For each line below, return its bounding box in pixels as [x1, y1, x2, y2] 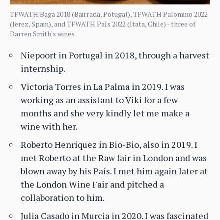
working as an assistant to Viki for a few [21, 94, 178, 106]
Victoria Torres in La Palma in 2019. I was [21, 81, 185, 93]
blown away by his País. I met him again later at [21, 165, 208, 177]
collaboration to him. [21, 192, 105, 204]
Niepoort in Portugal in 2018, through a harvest [21, 49, 209, 61]
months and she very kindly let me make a [21, 107, 190, 119]
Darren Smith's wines [10, 29, 75, 39]
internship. [21, 62, 65, 75]
